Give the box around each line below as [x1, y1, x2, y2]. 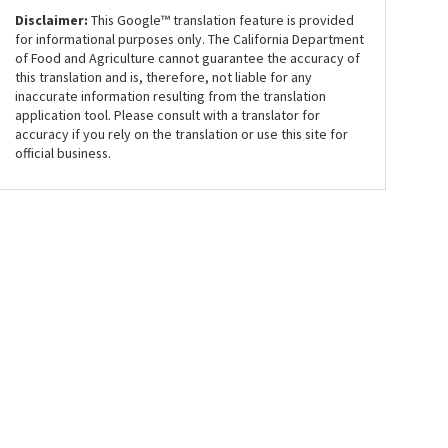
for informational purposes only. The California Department [15, 30, 365, 48]
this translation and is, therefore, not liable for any [15, 68, 313, 86]
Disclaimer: [15, 11, 89, 29]
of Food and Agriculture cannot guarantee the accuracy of [15, 49, 361, 67]
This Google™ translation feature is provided [88, 11, 355, 29]
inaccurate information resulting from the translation [15, 87, 327, 105]
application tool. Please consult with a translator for [15, 106, 321, 124]
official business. [15, 144, 112, 162]
